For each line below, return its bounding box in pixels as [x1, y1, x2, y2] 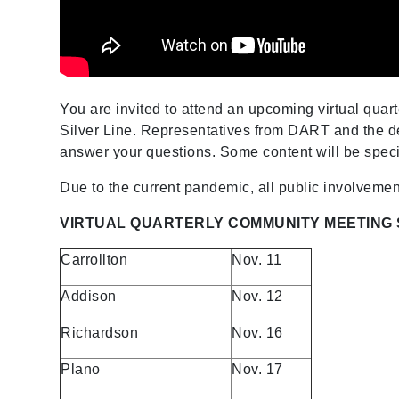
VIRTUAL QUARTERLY [60, 215, 224, 231]
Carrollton [61, 251, 128, 267]
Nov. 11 [232, 251, 282, 267]
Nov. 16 [232, 324, 283, 340]
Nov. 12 [232, 288, 283, 304]
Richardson [61, 324, 139, 340]
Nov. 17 [232, 361, 283, 377]
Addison [61, 288, 117, 304]
